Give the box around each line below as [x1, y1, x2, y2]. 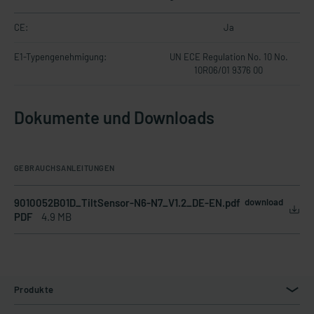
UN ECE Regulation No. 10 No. [169, 51, 288, 62]
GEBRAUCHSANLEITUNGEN [14, 163, 115, 172]
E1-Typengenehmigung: [14, 51, 107, 62]
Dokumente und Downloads [14, 107, 214, 128]
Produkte [14, 284, 54, 295]
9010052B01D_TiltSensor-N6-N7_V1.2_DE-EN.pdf [14, 196, 240, 209]
